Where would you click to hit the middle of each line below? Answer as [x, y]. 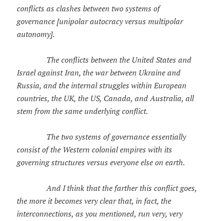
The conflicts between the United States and [104, 60]
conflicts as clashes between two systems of [88, 9]
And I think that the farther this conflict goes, [107, 188]
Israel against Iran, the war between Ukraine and [98, 73]
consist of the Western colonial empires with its [94, 150]
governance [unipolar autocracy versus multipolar [100, 21]
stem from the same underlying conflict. [82, 111]
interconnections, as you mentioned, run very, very [99, 214]
